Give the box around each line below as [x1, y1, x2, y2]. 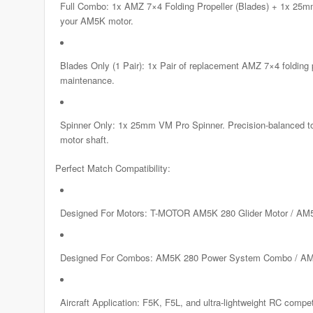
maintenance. [59, 73, 115, 87]
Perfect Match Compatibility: [54, 161, 170, 175]
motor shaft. [59, 132, 109, 146]
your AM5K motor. [59, 13, 133, 27]
